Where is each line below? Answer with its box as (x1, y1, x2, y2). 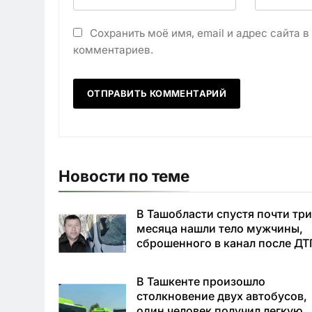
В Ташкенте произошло (136, 274, 266, 289)
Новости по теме (58, 166, 189, 185)
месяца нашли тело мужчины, (136, 221, 304, 235)
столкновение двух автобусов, (136, 289, 308, 304)
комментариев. (73, 42, 153, 56)
